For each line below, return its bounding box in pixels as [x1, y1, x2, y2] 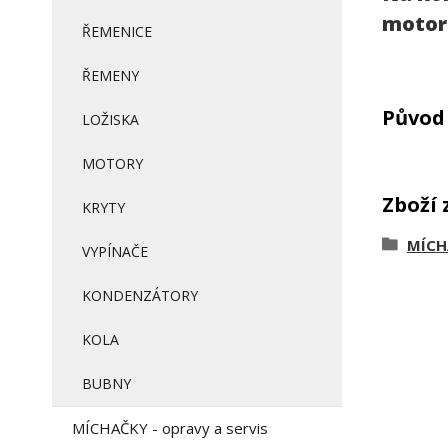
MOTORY [82, 154, 143, 173]
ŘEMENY [82, 66, 139, 85]
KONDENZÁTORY [82, 286, 198, 305]
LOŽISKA [82, 110, 139, 129]
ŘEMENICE [82, 22, 152, 41]
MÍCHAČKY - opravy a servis [72, 418, 268, 438]
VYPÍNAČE [82, 242, 148, 261]
